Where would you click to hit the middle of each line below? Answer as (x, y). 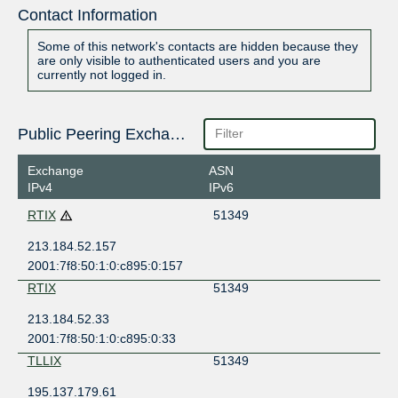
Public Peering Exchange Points (177, 135)
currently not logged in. (101, 75)
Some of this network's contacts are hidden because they (197, 47)
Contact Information (87, 16)
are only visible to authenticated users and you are (179, 61)
